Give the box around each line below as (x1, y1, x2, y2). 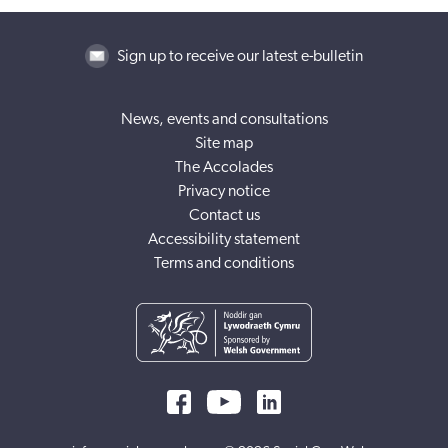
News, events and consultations (120, 110, 328, 127)
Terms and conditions (154, 254, 294, 271)
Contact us (188, 206, 260, 223)
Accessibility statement (148, 230, 300, 247)
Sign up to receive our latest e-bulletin (117, 47, 363, 64)
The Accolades (175, 158, 273, 175)
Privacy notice (178, 182, 270, 199)
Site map (195, 134, 253, 151)
